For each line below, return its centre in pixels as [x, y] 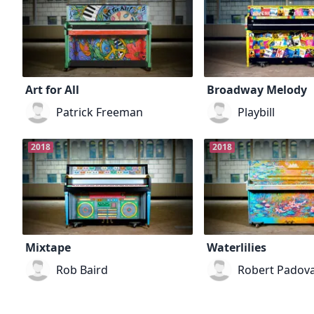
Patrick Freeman [100, 112]
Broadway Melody [257, 90]
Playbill [257, 112]
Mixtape [48, 248]
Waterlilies [237, 248]
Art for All [52, 90]
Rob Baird [82, 270]
